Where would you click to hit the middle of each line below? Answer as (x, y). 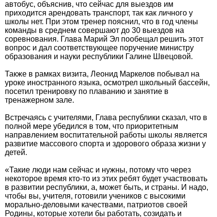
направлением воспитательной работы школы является (106, 135)
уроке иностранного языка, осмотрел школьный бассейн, (107, 83)
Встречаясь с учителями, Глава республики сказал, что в (106, 117)
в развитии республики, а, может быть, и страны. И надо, (107, 187)
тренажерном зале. (39, 100)
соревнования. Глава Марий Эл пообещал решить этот (104, 39)
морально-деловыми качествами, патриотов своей (96, 205)
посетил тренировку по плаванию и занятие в (87, 91)
